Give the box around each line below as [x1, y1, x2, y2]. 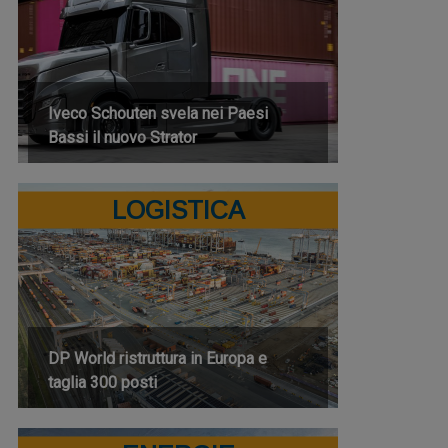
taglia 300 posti [48, 373, 157, 392]
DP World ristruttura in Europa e [48, 349, 267, 368]
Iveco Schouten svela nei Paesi [48, 104, 268, 123]
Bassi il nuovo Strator [48, 128, 197, 147]
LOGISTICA [111, 195, 245, 224]
